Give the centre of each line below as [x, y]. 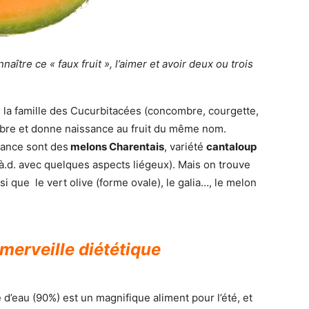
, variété [185, 146]
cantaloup [231, 146]
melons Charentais [116, 146]
